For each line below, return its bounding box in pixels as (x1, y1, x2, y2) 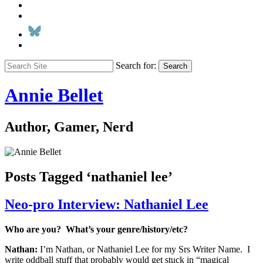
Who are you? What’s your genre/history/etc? (5, 224, 188, 234)
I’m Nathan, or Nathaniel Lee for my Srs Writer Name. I (40, 244, 250, 254)
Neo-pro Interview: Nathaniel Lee (5, 196, 208, 212)
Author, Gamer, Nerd (5, 119, 133, 134)
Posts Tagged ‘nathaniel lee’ (5, 168, 173, 184)
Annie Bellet (5, 85, 103, 106)
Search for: (116, 60, 156, 70)
